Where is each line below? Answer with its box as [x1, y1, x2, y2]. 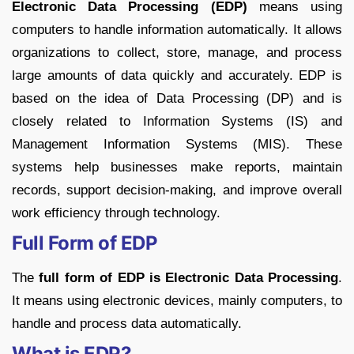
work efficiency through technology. [12, 205, 220, 221]
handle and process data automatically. [12, 316, 242, 332]
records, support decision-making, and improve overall [12, 183, 342, 198]
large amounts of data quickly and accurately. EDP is [12, 68, 342, 84]
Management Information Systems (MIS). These [12, 137, 342, 153]
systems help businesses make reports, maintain [12, 160, 342, 175]
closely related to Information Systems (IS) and [12, 114, 342, 130]
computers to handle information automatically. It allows [12, 22, 342, 38]
